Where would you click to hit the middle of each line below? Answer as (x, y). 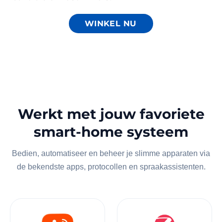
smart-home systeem (111, 132)
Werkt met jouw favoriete (111, 114)
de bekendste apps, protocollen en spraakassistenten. (111, 167)
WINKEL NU (111, 23)
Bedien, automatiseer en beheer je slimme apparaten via (111, 154)
